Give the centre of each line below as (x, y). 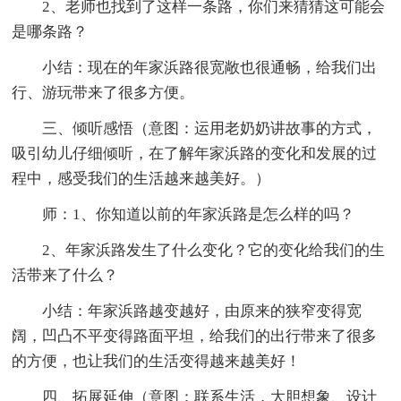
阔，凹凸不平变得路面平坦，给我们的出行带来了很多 (195, 336)
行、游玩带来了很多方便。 (103, 92)
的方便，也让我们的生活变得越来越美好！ (157, 361)
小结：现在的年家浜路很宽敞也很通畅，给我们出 (210, 67)
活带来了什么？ (65, 275)
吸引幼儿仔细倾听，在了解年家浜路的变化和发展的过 (195, 153)
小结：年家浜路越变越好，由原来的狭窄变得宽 (202, 311)
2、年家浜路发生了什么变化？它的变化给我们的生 (214, 250)
